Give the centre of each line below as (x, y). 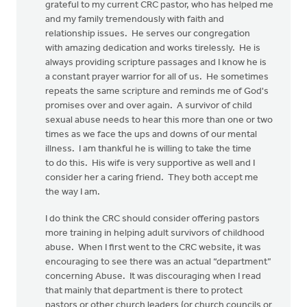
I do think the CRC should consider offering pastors (152, 219)
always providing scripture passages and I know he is (156, 63)
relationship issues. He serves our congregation (148, 34)
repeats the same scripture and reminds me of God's (157, 91)
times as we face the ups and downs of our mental (151, 135)
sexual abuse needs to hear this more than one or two (159, 120)
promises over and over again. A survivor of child (149, 106)
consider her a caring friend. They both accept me (152, 178)
